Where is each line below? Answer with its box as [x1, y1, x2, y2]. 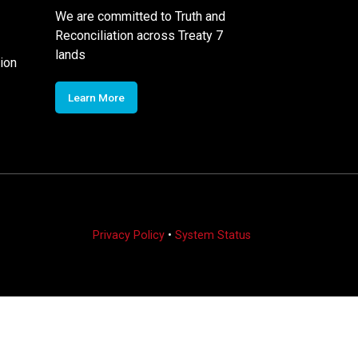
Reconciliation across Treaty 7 [54, 27, 223, 43]
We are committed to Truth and [54, 8, 225, 24]
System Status [174, 228, 251, 242]
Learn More [67, 90, 125, 104]
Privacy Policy [92, 228, 165, 242]
